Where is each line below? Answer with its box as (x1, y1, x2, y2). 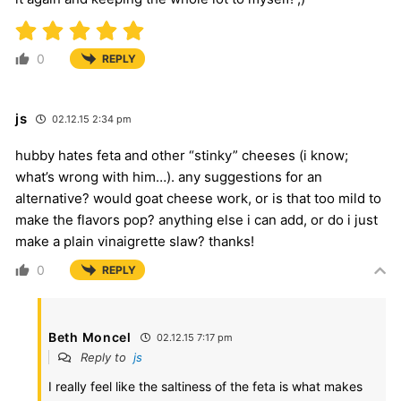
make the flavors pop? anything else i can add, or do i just (15, 211, 378, 229)
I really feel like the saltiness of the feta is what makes (48, 379, 363, 395)
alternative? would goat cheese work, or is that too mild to (15, 190, 381, 208)
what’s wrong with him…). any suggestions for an (15, 168, 322, 186)
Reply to (77, 350, 133, 365)
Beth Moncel (48, 329, 132, 346)
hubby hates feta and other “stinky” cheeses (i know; (15, 147, 348, 165)
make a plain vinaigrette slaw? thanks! (15, 233, 254, 251)
